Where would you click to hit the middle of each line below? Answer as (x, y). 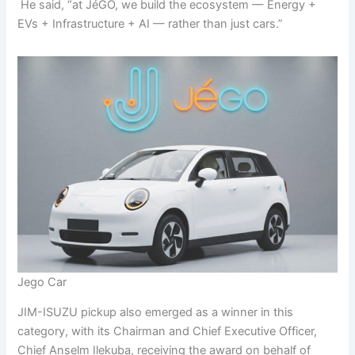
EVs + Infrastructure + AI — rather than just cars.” (151, 23)
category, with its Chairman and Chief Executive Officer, (168, 332)
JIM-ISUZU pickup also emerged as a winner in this (156, 313)
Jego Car (42, 282)
